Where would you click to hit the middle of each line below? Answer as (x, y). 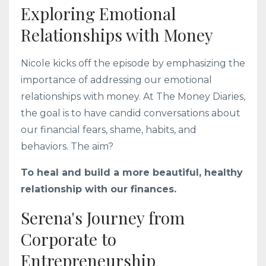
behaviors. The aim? (67, 146)
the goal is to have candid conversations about (131, 113)
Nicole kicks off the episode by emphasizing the (133, 63)
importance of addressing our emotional (116, 80)
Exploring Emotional (98, 13)
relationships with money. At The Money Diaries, (133, 96)
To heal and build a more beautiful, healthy (132, 172)
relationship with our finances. (99, 189)
